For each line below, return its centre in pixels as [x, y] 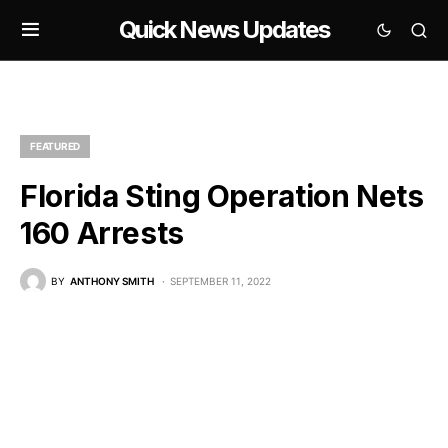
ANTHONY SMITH [112, 280]
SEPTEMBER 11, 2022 [220, 280]
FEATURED [55, 146]
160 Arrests [102, 233]
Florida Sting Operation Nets [222, 196]
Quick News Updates [224, 29]
